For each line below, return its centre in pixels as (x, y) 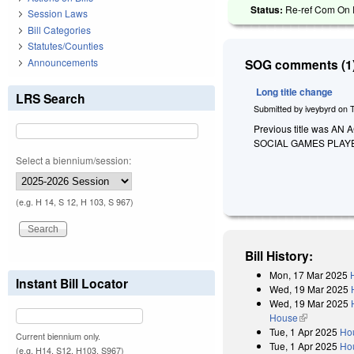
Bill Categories (59, 29)
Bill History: (279, 255)
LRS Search (51, 98)
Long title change (295, 91)
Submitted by (280, 108)
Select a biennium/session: (73, 160)
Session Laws (58, 13)
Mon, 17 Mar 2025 (309, 274)
